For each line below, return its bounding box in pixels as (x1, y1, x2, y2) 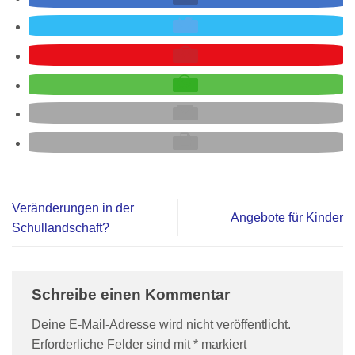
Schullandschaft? (12, 220, 109, 235)
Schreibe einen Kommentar (32, 285, 234, 303)
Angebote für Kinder (231, 211, 343, 225)
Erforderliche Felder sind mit (32, 337, 193, 351)
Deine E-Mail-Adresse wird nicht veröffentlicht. (32, 317, 291, 331)
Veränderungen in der (12, 200, 134, 215)
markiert (198, 337, 246, 351)
